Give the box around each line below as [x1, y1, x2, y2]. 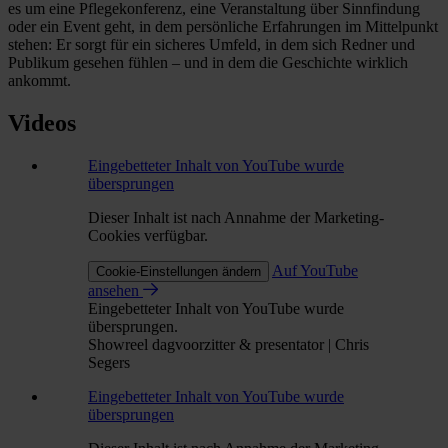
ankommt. [8, 71, 71, 89]
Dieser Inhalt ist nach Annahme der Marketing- [88, 208, 384, 226]
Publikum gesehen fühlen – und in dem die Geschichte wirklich [8, 53, 408, 71]
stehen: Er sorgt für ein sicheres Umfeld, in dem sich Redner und [8, 35, 415, 53]
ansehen [88, 281, 143, 299]
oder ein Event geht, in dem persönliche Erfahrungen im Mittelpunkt [8, 17, 438, 35]
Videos [8, 109, 76, 136]
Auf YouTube [272, 261, 358, 279]
